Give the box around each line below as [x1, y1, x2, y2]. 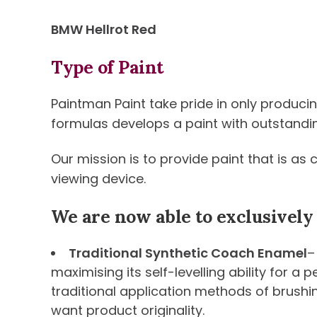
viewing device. [51, 170, 146, 188]
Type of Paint [51, 56, 163, 79]
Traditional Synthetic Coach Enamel [69, 244, 307, 262]
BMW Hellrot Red [51, 21, 156, 38]
